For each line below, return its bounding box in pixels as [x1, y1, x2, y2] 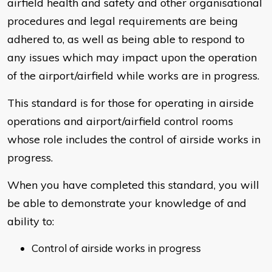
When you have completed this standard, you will [7, 178, 259, 192]
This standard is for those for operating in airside [7, 96, 254, 110]
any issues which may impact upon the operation [7, 50, 257, 65]
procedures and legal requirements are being [7, 14, 238, 29]
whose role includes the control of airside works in [7, 132, 260, 147]
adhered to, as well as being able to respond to [7, 32, 245, 47]
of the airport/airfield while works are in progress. [7, 69, 259, 83]
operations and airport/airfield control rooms [7, 114, 233, 129]
